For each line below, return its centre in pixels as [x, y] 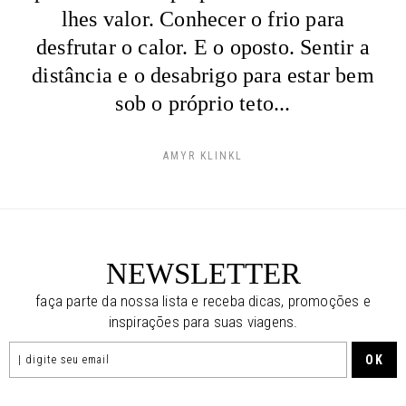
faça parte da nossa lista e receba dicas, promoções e [203, 300]
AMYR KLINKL [203, 155]
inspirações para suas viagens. [203, 321]
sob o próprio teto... [203, 103]
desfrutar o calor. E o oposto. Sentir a [203, 47]
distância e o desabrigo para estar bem [203, 75]
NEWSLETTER [203, 273]
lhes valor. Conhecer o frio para [203, 19]
